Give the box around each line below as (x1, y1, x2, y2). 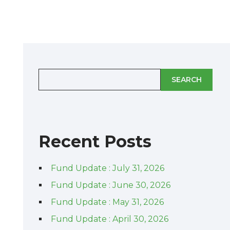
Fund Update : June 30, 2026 (50, 180, 170, 190)
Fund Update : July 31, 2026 (50, 163, 164, 173)
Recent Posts (38, 131, 151, 151)
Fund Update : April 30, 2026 (50, 214, 168, 224)
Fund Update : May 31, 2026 (50, 197, 164, 207)
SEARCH (171, 75, 202, 84)
